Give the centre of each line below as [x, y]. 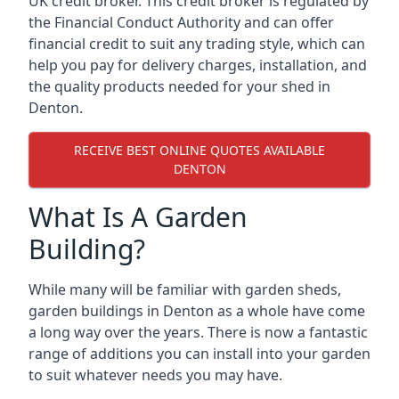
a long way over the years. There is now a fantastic [198, 332]
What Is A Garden [138, 216]
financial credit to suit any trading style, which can [197, 43]
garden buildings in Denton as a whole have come [197, 310]
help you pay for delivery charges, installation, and [198, 65]
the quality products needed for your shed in [179, 86]
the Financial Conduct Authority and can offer [181, 22]
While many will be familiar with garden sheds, [185, 289]
